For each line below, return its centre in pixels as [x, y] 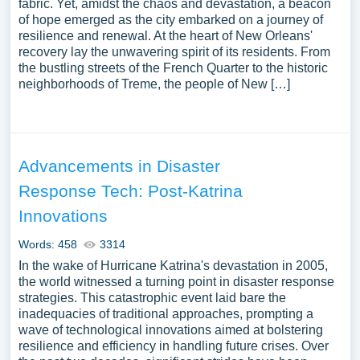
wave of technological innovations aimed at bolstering [170, 330]
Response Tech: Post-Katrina [130, 191]
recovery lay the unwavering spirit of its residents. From [174, 52]
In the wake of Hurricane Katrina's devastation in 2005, [173, 266]
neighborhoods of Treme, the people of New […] [154, 84]
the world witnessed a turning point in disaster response [176, 282]
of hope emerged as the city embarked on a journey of [170, 20]
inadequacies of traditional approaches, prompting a [166, 314]
